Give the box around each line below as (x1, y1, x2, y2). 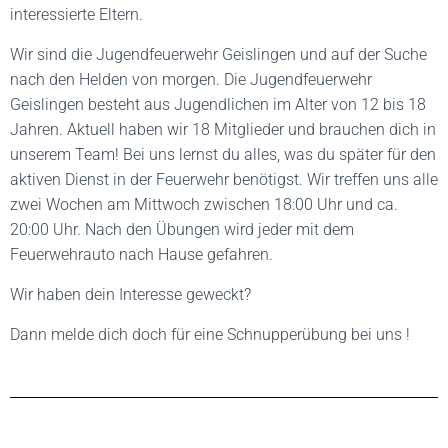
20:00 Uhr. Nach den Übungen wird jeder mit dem (10, 220, 354, 240)
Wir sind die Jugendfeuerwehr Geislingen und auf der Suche (10, 45, 427, 65)
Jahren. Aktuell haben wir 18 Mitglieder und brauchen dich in (10, 120, 436, 140)
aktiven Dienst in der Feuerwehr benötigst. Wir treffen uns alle (10, 170, 438, 190)
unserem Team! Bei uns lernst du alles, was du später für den (10, 145, 436, 165)
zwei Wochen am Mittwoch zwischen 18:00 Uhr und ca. (10, 195, 398, 215)
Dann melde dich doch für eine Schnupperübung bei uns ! (10, 325, 410, 345)
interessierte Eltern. (10, 5, 143, 25)
